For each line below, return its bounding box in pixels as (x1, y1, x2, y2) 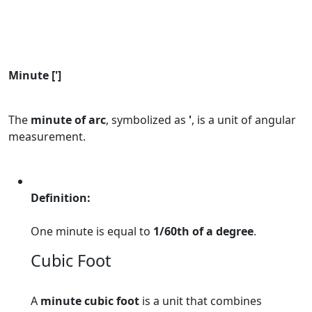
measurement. (8, 129, 86, 144)
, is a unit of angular (192, 112, 296, 127)
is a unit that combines (139, 293, 262, 309)
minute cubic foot (40, 293, 139, 309)
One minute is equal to (31, 224, 153, 239)
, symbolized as (106, 112, 189, 127)
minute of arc (31, 112, 106, 127)
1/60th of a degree (153, 224, 253, 239)
